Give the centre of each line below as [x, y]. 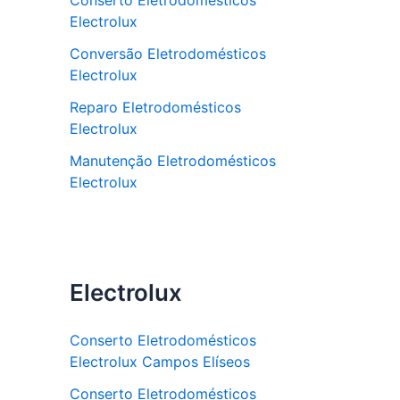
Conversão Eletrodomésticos [168, 54]
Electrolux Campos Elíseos [160, 362]
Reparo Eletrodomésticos [155, 107]
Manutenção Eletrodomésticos [173, 161]
